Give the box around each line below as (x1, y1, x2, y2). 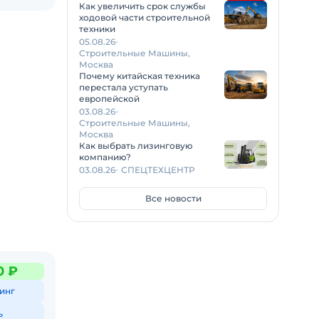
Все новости (145, 192, 202, 204)
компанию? (79, 151, 131, 162)
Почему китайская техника (79, 70, 200, 81)
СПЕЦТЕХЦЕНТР (121, 164, 195, 175)
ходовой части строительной (79, 11, 210, 23)
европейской (79, 93, 140, 104)
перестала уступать (79, 81, 168, 93)
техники (79, 23, 115, 34)
